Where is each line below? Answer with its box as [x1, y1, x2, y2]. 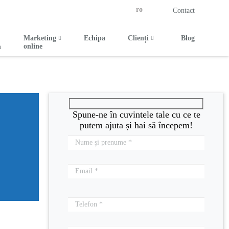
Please [68, 182, 92, 193]
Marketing [24, 34, 56, 42]
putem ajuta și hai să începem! [80, 120, 193, 130]
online [24, 42, 42, 50]
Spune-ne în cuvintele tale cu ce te [72, 109, 200, 120]
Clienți [128, 34, 149, 42]
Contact [173, 6, 195, 14]
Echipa [84, 34, 105, 42]
